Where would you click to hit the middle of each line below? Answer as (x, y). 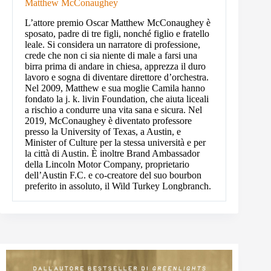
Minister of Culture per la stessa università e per (115, 142)
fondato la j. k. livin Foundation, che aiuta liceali (117, 99)
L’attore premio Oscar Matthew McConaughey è (118, 22)
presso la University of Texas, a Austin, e (103, 131)
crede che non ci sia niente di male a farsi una (111, 55)
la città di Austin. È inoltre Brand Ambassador (112, 153)
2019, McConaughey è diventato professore (108, 120)
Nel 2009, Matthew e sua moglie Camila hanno (115, 88)
